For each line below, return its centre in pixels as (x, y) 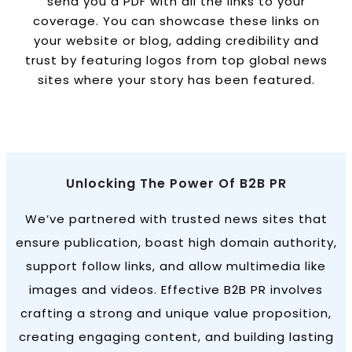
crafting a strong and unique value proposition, (176, 313)
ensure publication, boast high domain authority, (176, 242)
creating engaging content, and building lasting (176, 336)
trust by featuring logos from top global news (176, 60)
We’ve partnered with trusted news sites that (176, 218)
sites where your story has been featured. (176, 79)
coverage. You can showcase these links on (176, 20)
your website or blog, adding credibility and (176, 40)
